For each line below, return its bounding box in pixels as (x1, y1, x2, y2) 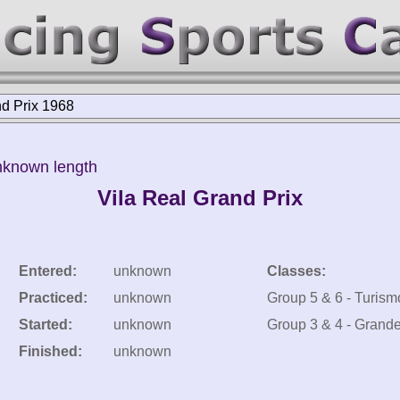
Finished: (19, 344, 82, 359)
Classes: (267, 263, 326, 279)
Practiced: (19, 290, 87, 305)
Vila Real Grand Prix (97, 186, 303, 210)
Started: (19, 317, 72, 332)
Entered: (19, 263, 77, 279)
